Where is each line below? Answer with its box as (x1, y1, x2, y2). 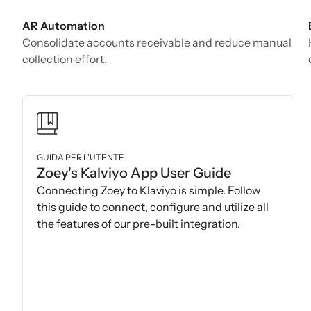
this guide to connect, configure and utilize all (37, 200, 269, 215)
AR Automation (22, 19, 105, 33)
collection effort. (22, 52, 107, 67)
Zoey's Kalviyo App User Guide (37, 165, 231, 182)
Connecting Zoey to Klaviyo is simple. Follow (37, 183, 260, 198)
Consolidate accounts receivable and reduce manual (22, 35, 292, 50)
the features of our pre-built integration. (37, 217, 240, 231)
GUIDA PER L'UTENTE (37, 152, 124, 163)
